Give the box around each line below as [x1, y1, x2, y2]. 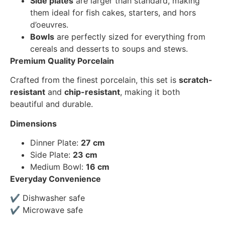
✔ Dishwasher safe [10, 193, 85, 203]
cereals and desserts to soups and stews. [30, 43, 188, 54]
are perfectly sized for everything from [54, 31, 205, 42]
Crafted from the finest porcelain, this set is [10, 75, 179, 85]
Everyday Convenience [10, 174, 101, 184]
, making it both [120, 87, 180, 97]
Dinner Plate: [30, 138, 81, 148]
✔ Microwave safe [10, 205, 83, 215]
